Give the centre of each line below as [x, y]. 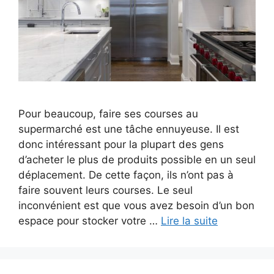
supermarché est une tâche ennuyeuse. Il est [129, 129]
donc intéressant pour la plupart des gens [121, 144]
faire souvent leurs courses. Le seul [106, 190]
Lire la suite [189, 220]
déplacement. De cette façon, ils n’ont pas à [126, 175]
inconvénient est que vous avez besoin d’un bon [136, 205]
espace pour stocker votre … [90, 220]
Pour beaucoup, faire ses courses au [108, 113]
